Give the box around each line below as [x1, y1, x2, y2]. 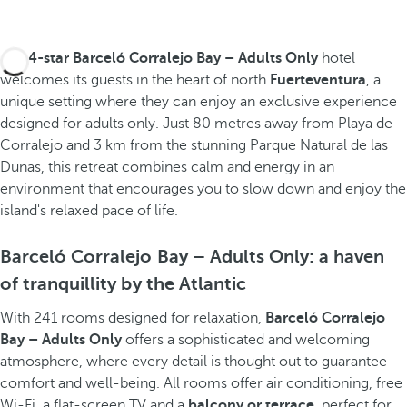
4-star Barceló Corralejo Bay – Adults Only [28, 50, 318, 66]
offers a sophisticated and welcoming [122, 332, 370, 348]
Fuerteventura [270, 72, 366, 88]
